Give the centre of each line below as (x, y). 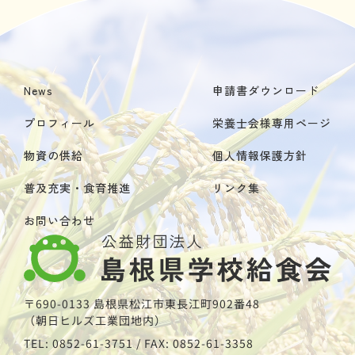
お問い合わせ (59, 220)
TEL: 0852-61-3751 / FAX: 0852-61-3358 (139, 343)
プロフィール (59, 123)
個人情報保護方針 (260, 155)
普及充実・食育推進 (77, 188)
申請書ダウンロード (266, 90)
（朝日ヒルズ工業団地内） (95, 320)
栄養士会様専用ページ (272, 123)
